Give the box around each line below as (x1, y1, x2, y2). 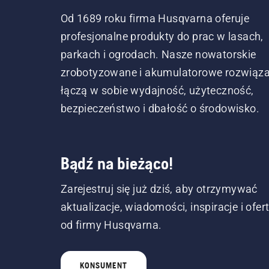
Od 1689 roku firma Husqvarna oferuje (60, 12, 250, 25)
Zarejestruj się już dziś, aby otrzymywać (60, 183, 258, 195)
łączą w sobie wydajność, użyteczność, (60, 84, 254, 97)
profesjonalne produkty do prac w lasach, (60, 30, 264, 43)
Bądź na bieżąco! (60, 154, 173, 173)
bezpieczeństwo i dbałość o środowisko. (60, 102, 259, 115)
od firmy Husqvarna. (60, 219, 162, 231)
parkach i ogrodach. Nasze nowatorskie (60, 48, 256, 61)
